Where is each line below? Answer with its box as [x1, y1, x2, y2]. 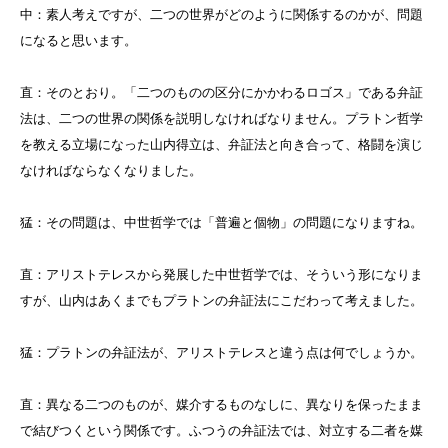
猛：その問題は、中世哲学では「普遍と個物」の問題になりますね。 [20, 215, 423, 231]
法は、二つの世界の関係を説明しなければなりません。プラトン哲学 [20, 111, 423, 127]
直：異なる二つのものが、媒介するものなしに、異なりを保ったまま [20, 397, 423, 413]
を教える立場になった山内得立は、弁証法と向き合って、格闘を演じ [20, 137, 423, 153]
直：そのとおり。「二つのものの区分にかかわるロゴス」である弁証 [20, 85, 423, 101]
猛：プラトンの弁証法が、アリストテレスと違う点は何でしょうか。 [20, 345, 423, 361]
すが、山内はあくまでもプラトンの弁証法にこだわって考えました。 [20, 293, 423, 309]
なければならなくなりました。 [20, 163, 202, 179]
